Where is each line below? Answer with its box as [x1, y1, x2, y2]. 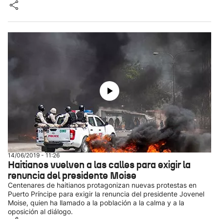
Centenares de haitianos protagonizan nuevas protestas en [8, 181, 197, 189]
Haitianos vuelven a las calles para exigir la [8, 158, 191, 171]
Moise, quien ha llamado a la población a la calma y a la [8, 198, 184, 207]
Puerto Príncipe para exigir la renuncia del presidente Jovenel [8, 190, 204, 198]
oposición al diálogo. [8, 207, 73, 216]
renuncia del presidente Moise [8, 169, 136, 182]
